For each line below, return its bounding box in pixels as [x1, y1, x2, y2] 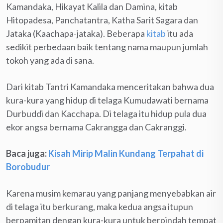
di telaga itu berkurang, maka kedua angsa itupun [6, 201, 193, 212]
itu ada [166, 27, 193, 39]
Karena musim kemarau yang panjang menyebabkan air [6, 187, 216, 199]
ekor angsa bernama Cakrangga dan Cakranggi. [6, 121, 187, 132]
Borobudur [6, 161, 50, 172]
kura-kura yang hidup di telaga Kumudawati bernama [6, 94, 209, 106]
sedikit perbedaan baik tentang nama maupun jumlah [6, 41, 208, 52]
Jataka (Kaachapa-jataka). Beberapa [6, 27, 146, 39]
